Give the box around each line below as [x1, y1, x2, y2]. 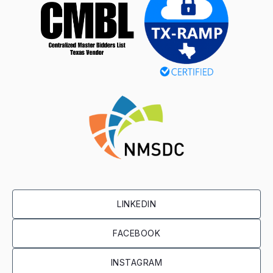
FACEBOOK [113, 227, 160, 238]
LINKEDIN [117, 198, 156, 209]
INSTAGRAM [110, 257, 163, 268]
